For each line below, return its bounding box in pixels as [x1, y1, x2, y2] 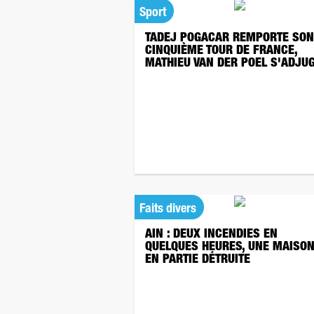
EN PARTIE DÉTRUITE [145, 254, 250, 266]
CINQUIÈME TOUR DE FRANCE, [145, 45, 297, 57]
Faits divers [139, 203, 196, 216]
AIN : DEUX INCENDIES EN [145, 228, 278, 241]
